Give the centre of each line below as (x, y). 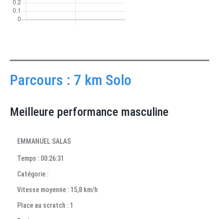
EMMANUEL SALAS (44, 141)
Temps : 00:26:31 (41, 158)
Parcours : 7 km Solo (71, 80)
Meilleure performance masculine (89, 112)
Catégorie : (33, 174)
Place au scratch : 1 (45, 205)
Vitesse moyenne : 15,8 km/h (57, 190)
